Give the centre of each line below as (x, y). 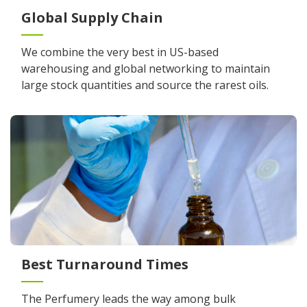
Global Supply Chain (92, 17)
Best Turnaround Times (105, 264)
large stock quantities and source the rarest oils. (145, 85)
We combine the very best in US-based (120, 52)
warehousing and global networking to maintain (146, 68)
